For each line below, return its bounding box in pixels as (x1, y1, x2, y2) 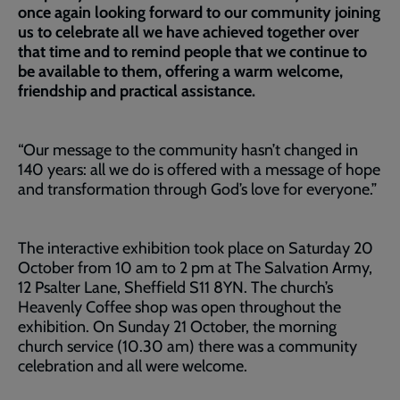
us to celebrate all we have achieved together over (18, 22, 359, 42)
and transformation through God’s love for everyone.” (18, 179, 377, 199)
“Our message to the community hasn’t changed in (18, 140, 358, 160)
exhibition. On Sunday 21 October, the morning (18, 317, 337, 337)
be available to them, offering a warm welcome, (18, 62, 343, 81)
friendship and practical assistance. (18, 81, 255, 101)
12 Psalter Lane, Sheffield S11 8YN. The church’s (18, 278, 333, 297)
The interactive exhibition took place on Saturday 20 (18, 238, 373, 258)
